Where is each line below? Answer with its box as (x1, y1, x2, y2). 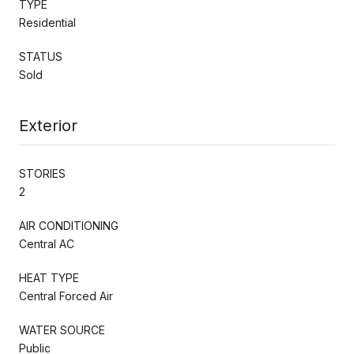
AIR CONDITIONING (19, 218, 119, 232)
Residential (19, 15, 76, 29)
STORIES (19, 166, 66, 180)
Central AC (19, 236, 74, 250)
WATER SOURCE (19, 322, 105, 337)
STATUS (19, 49, 62, 63)
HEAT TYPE (19, 270, 79, 284)
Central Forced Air (19, 288, 113, 303)
